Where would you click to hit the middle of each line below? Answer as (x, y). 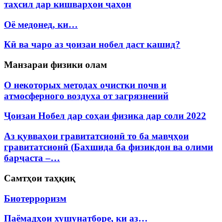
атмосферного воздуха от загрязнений (86, 96)
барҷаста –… (32, 158)
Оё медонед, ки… (41, 24)
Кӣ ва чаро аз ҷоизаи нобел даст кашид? (92, 45)
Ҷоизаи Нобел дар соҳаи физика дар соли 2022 (105, 116)
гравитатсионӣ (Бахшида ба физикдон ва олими (109, 147)
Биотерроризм (35, 198)
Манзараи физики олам (55, 64)
